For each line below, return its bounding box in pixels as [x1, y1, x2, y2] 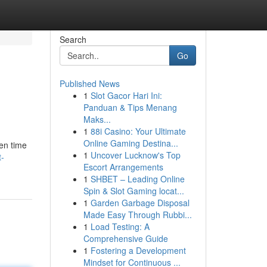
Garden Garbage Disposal [90, 197, 190, 209]
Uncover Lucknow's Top [90, 149, 181, 161]
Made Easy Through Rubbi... [83, 209, 192, 221]
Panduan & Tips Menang [83, 101, 177, 113]
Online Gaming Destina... [83, 137, 178, 149]
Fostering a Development [90, 244, 186, 256]
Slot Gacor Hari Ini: [90, 89, 162, 101]
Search [59, 33, 86, 45]
